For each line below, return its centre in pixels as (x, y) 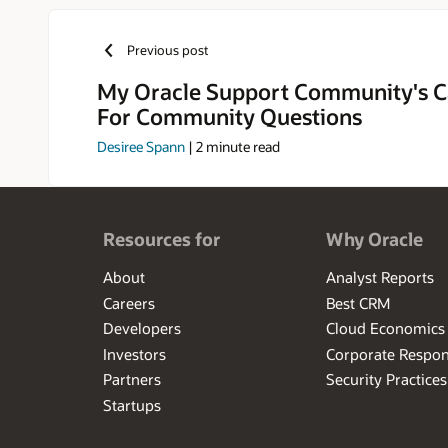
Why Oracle (375, 239)
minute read (241, 147)
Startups (131, 404)
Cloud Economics (386, 328)
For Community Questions (229, 115)
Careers (128, 302)
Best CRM (358, 302)
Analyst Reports (380, 277)
